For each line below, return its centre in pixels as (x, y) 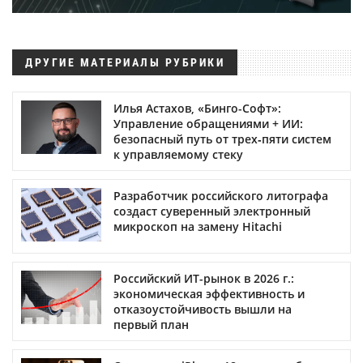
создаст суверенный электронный (212, 211)
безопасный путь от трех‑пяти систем (222, 139)
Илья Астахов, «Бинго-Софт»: (197, 108)
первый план (151, 324)
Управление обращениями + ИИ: (208, 123)
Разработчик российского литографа (221, 195)
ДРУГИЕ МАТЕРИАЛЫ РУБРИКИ (125, 62)
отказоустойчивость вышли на (203, 309)
